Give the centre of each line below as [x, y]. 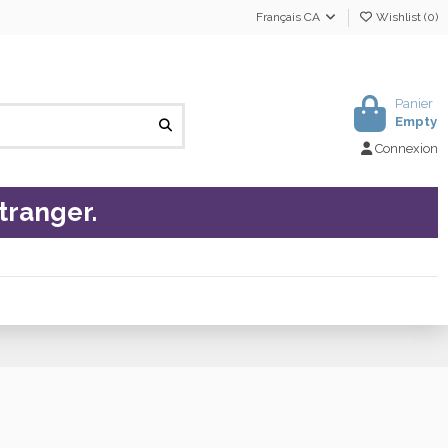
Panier [414, 103]
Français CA [288, 17]
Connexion [407, 148]
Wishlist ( [400, 17]
